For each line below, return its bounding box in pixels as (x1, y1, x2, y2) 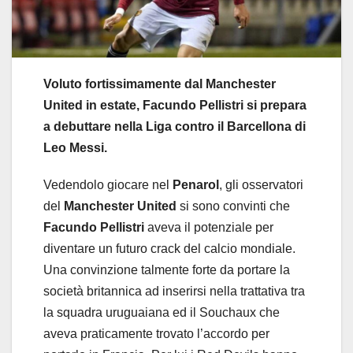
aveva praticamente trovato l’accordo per (43, 327, 269, 341)
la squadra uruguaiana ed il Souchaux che (43, 306, 280, 320)
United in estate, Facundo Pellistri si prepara (43, 98, 307, 113)
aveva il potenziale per (144, 221, 273, 235)
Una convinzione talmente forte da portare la (43, 263, 290, 277)
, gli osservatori (219, 178, 303, 192)
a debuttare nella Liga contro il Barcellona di (43, 120, 306, 134)
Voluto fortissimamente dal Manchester (43, 77, 276, 91)
